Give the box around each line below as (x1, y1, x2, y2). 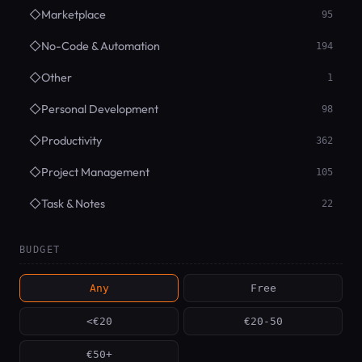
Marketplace (41, 7, 106, 23)
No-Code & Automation (41, 39, 160, 54)
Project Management (41, 165, 149, 180)
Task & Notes (41, 196, 105, 212)
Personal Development (41, 102, 158, 117)
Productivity (41, 133, 102, 149)
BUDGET (19, 244, 61, 256)
